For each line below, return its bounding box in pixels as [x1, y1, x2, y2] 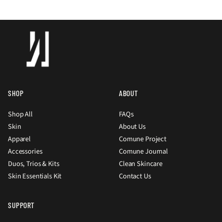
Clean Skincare [119, 159, 163, 169]
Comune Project [119, 134, 166, 145]
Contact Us [119, 171, 151, 182]
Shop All [8, 109, 33, 120]
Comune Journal [119, 146, 168, 157]
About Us [119, 121, 146, 132]
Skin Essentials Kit [8, 171, 62, 182]
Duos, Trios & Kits [8, 159, 59, 169]
